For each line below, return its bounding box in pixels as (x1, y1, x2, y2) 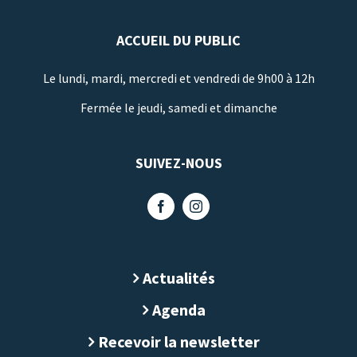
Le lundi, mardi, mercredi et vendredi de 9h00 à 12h (42, 70, 315, 87)
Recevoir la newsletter (97, 331, 260, 352)
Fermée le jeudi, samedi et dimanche (80, 100, 277, 116)
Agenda (151, 300, 206, 320)
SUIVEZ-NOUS (135, 154, 222, 173)
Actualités (142, 268, 215, 288)
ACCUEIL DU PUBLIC (116, 31, 241, 50)
